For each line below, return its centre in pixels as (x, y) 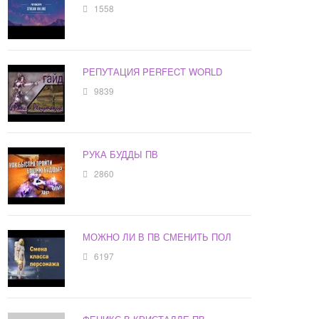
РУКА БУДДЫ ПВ (121, 155)
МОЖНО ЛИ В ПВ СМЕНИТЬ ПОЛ (157, 237)
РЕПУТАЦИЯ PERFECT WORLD (153, 72)
